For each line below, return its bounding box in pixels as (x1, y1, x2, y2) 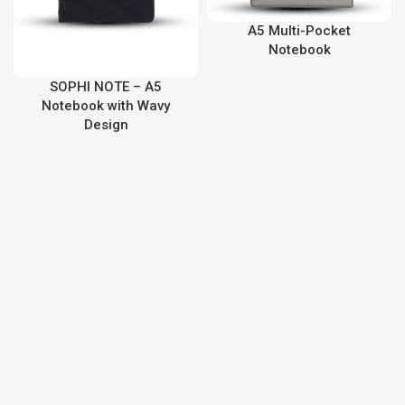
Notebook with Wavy (42, 98, 170, 115)
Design (83, 117, 128, 134)
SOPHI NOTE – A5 (50, 79, 162, 96)
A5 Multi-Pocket (248, 23, 351, 39)
